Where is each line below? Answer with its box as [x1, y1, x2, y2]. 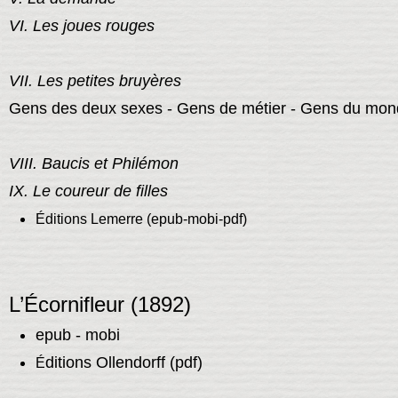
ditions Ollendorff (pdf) [44, 354, 203, 372]
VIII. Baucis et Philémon [8, 155, 179, 173]
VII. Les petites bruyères [8, 72, 181, 91]
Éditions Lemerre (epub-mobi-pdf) [35, 211, 247, 227]
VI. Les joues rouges [8, 17, 155, 36]
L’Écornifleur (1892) [8, 292, 191, 317]
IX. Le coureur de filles [8, 182, 168, 201]
